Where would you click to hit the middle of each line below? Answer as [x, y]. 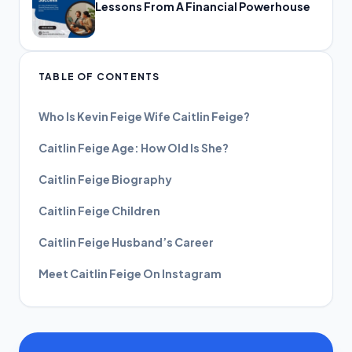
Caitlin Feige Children [99, 211]
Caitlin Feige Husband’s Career [126, 242]
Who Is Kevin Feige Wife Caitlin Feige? [144, 117]
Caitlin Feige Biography [105, 180]
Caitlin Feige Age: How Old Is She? [134, 148]
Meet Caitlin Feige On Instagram [130, 274]
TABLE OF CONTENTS [99, 77]
